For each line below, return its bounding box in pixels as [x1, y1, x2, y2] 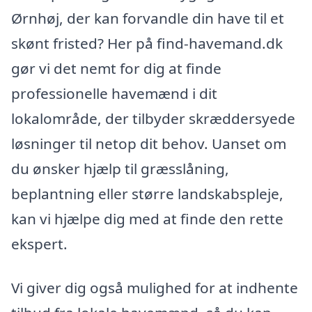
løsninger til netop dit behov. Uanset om [11, 133, 286, 153]
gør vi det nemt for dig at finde [11, 58, 221, 78]
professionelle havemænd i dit [11, 83, 217, 103]
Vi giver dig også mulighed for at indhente [11, 278, 298, 298]
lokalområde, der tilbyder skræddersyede [11, 108, 295, 128]
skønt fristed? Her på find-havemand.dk [11, 33, 283, 53]
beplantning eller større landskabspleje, [11, 183, 283, 203]
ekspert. [11, 233, 68, 253]
